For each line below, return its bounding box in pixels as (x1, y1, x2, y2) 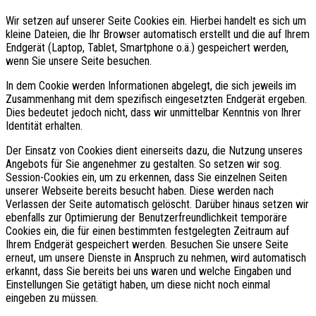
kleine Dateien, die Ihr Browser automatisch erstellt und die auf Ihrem (6, 27, 310, 41)
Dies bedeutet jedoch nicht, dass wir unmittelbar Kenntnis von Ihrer (6, 105, 301, 119)
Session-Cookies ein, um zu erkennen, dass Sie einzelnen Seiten (6, 170, 287, 184)
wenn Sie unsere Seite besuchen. (6, 54, 152, 68)
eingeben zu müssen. (6, 291, 98, 305)
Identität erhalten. (6, 119, 83, 133)
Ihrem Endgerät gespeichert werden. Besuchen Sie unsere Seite (6, 237, 288, 251)
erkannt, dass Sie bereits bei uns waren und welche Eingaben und (6, 264, 291, 278)
